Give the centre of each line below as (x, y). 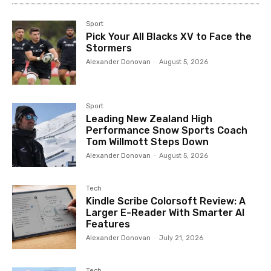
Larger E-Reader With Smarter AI (165, 212)
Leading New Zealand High (149, 119)
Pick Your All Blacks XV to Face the (169, 36)
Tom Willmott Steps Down (148, 142)
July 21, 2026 (181, 238)
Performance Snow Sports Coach (167, 130)
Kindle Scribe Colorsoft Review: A (166, 201)
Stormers (109, 48)
